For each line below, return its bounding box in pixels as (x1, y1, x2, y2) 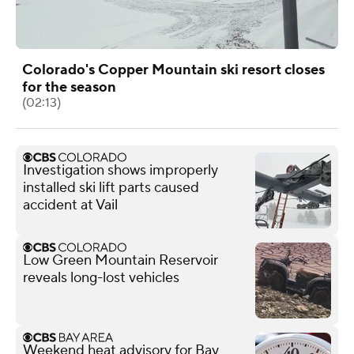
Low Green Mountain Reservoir (23, 250, 218, 269)
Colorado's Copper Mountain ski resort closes (22, 60, 325, 79)
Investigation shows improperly (23, 160, 218, 179)
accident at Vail (23, 195, 118, 214)
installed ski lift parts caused (23, 178, 199, 197)
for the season (22, 77, 116, 96)
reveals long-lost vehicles (23, 268, 179, 287)
